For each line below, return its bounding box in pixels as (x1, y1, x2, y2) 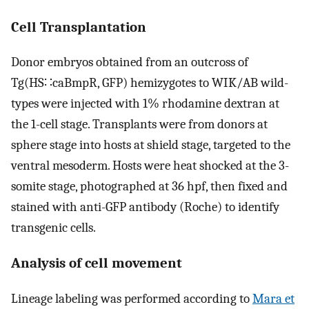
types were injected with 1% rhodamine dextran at (11, 96, 279, 112)
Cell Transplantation (11, 18, 146, 35)
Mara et (252, 290, 295, 306)
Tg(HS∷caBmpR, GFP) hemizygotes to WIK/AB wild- (11, 75, 288, 91)
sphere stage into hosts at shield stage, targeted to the (11, 137, 290, 153)
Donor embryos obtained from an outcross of (11, 54, 248, 70)
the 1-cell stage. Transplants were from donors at (11, 117, 268, 132)
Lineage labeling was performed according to (11, 290, 252, 306)
